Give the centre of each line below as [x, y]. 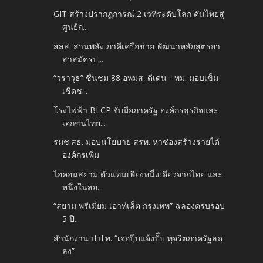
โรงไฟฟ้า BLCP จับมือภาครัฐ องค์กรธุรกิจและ [136, 110]
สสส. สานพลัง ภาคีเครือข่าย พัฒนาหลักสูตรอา [137, 46]
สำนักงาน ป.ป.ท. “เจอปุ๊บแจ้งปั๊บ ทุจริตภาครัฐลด [138, 238]
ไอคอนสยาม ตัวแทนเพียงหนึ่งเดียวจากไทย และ [138, 174]
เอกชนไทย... [84, 123]
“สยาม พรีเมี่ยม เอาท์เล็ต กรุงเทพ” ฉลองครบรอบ [139, 206]
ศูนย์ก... [75, 27]
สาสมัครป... [83, 59]
